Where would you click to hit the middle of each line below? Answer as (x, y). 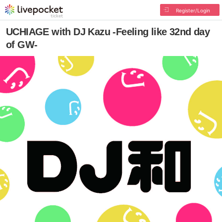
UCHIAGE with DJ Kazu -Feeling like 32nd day (108, 32)
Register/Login (193, 10)
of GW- (22, 45)
